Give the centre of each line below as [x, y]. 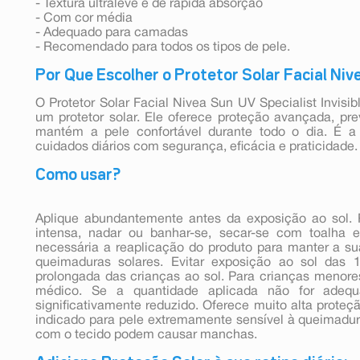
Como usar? [78, 175]
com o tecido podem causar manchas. [146, 335]
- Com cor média [84, 18]
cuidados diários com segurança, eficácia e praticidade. [196, 147]
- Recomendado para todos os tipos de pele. [163, 47]
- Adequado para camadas [112, 33]
